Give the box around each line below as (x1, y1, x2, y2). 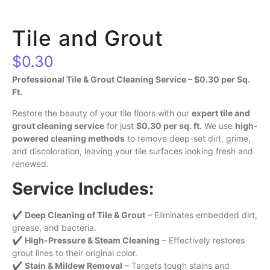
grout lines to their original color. (12, 247, 137, 258)
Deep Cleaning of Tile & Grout (25, 209, 145, 220)
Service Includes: (12, 178, 154, 199)
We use (202, 121, 235, 131)
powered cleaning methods (12, 133, 125, 144)
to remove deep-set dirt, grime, (125, 133, 251, 144)
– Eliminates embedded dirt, (145, 209, 257, 220)
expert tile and (192, 108, 250, 119)
